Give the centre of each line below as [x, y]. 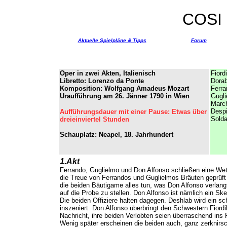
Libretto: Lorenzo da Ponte [102, 81]
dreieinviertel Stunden [94, 119]
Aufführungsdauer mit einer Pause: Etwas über [133, 112]
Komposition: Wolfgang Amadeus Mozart [124, 88]
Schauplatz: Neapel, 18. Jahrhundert [117, 135]
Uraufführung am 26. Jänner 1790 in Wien [125, 96]
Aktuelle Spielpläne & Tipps [112, 40]
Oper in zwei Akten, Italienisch [108, 73]
